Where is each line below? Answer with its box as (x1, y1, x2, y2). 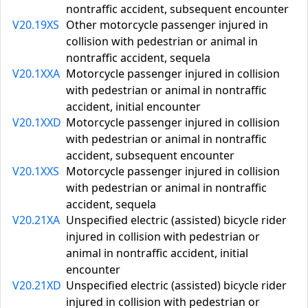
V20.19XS (12, 17, 59, 32)
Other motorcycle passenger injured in (66, 17, 268, 32)
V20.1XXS (12, 164, 59, 179)
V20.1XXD (12, 115, 61, 130)
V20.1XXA (12, 66, 60, 81)
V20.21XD (12, 278, 61, 293)
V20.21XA (12, 212, 60, 228)
